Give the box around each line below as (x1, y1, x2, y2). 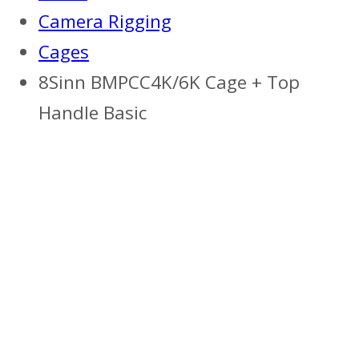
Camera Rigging (38, 8, 171, 34)
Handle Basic (38, 99, 147, 125)
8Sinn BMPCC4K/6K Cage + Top (38, 69, 300, 95)
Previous (45, 157, 86, 170)
